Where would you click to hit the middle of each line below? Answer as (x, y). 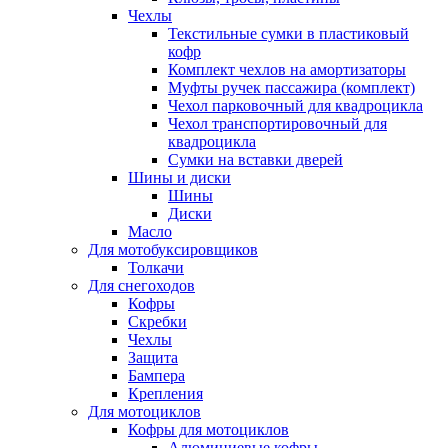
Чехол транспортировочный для (277, 123)
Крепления (165, 393)
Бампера (156, 375)
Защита (153, 357)
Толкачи (156, 267)
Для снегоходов (141, 285)
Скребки (157, 321)
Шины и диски (179, 177)
